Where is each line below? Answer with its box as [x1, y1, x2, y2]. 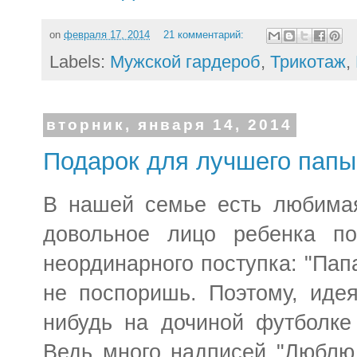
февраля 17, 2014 [64, 29, 150, 41]
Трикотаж [270, 52, 346, 73]
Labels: [49, 52, 110, 73]
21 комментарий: [163, 29, 247, 41]
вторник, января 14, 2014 [46, 116, 293, 134]
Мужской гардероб [110, 52, 261, 73]
